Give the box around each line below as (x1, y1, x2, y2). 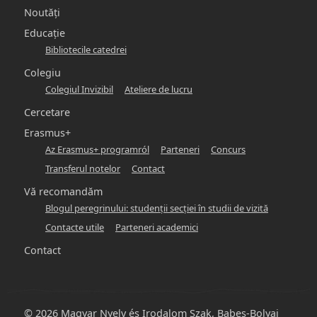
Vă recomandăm (24, 185, 103, 198)
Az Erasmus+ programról (45, 143, 149, 156)
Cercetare (24, 105, 70, 119)
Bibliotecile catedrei (45, 43, 127, 56)
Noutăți (24, 6, 60, 19)
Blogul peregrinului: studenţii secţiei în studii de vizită (45, 202, 268, 214)
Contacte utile (45, 221, 104, 234)
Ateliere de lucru (125, 83, 192, 96)
